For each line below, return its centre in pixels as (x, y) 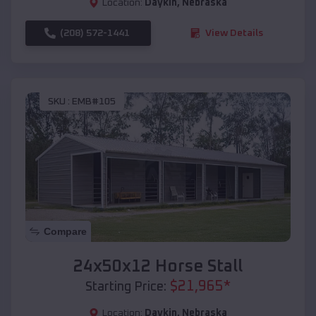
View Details (234, 33)
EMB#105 (94, 102)
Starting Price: (126, 287)
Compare (65, 231)
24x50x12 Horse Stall (158, 266)
